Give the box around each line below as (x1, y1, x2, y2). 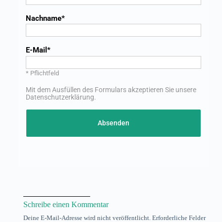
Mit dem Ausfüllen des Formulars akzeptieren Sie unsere (26, 85, 197, 94)
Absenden (97, 119, 129, 127)
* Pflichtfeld (26, 69, 59, 77)
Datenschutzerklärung (26, 93, 95, 101)
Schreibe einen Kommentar (23, 200, 109, 209)
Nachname (26, 13, 62, 23)
